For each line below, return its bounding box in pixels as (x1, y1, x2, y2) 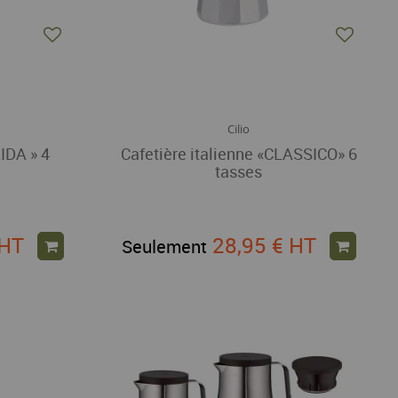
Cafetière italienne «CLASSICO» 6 (120, 143, 357, 164)
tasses (215, 161, 263, 182)
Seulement (121, 234, 207, 259)
